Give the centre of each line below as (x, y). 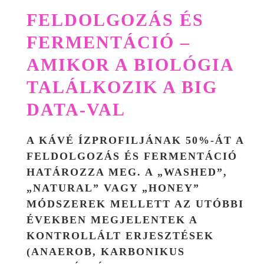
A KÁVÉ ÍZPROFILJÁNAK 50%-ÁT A (135, 140)
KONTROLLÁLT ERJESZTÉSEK (120, 235)
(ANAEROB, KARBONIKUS (106, 251)
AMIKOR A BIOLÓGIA (130, 64)
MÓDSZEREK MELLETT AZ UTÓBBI (135, 204)
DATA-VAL (76, 109)
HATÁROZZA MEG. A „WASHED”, (127, 172)
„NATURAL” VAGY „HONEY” (113, 188)
